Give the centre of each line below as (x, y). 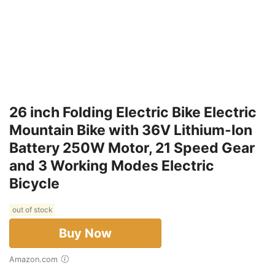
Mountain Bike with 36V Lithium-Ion (131, 130)
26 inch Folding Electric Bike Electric (133, 112)
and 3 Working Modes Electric (112, 165)
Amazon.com (36, 259)
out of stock (32, 210)
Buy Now (85, 233)
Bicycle (34, 183)
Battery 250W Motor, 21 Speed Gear (132, 148)
